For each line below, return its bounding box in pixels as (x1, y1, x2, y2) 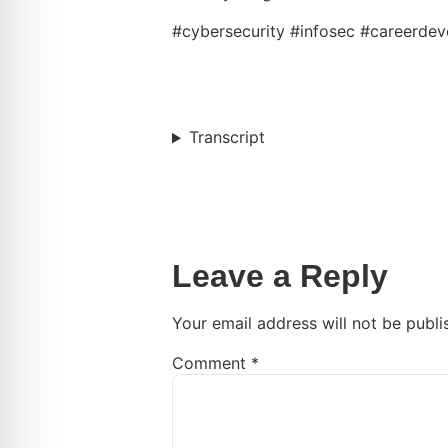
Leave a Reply (172, 258, 388, 295)
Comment (172, 353, 251, 374)
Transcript (188, 127, 265, 148)
